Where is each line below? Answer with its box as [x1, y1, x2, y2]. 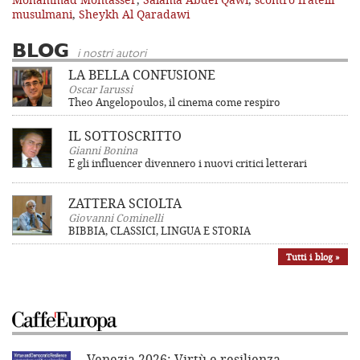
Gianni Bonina [68, 142, 137, 157]
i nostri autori [77, 47, 146, 60]
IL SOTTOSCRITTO [68, 126, 182, 145]
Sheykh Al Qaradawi [79, 6, 190, 22]
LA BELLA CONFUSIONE [68, 65, 215, 84]
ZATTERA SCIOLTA [68, 194, 182, 212]
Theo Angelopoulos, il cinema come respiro [68, 94, 280, 109]
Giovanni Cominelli [68, 210, 163, 225]
